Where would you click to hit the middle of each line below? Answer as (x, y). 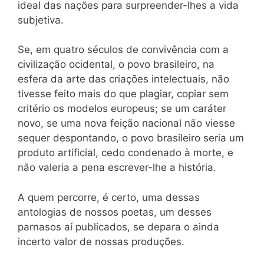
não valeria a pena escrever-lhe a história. (117, 167)
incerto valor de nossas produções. (101, 241)
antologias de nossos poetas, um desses (115, 212)
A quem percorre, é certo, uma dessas (109, 197)
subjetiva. (41, 20)
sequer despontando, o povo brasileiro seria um (131, 138)
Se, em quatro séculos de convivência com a (123, 49)
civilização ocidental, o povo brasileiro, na (116, 64)
